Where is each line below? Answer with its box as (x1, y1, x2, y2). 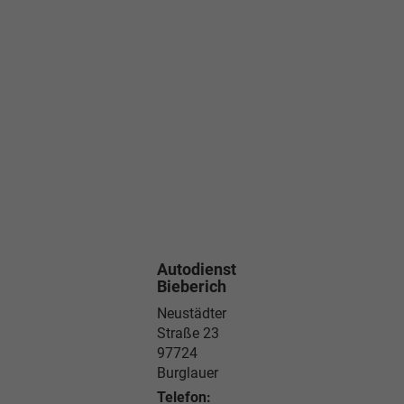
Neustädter (157, 304, 226, 322)
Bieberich (157, 276, 226, 296)
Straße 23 (157, 324, 219, 342)
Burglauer (157, 363, 218, 381)
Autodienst (157, 259, 236, 279)
